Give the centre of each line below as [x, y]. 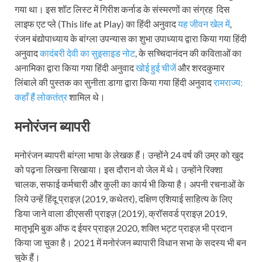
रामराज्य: [228, 82]
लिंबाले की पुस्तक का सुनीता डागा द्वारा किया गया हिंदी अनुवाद [114, 82]
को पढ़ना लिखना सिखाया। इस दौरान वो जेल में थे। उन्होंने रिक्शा [119, 170]
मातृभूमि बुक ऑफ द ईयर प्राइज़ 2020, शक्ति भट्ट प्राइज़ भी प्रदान [123, 228]
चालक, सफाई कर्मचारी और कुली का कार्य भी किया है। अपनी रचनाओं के [130, 184]
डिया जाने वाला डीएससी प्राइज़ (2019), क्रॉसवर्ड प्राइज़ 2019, [121, 213]
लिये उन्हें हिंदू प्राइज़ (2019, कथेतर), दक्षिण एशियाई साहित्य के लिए [123, 199]
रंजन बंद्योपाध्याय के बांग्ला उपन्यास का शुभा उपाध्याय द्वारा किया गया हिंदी [131, 38]
